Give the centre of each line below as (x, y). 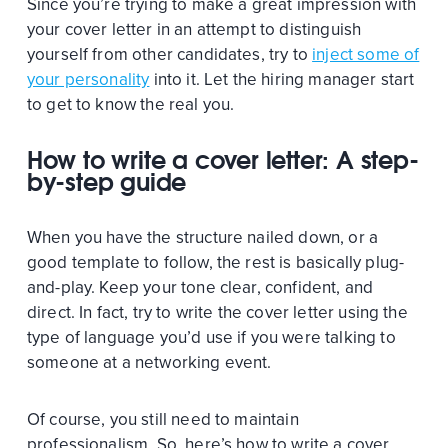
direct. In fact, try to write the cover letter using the (217, 312)
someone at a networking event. (149, 362)
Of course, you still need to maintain (162, 419)
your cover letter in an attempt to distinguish (194, 29)
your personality (88, 79)
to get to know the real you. (132, 104)
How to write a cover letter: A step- (222, 159)
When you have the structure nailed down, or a (202, 237)
